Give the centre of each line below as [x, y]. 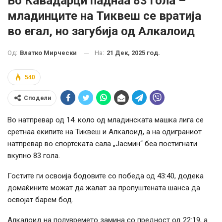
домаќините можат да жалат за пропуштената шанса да [104, 188]
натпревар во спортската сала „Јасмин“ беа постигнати [102, 144]
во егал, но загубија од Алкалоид [101, 31]
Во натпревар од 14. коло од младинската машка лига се [106, 120]
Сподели [37, 98]
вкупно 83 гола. [34, 156]
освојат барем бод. [40, 200]
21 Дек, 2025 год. [133, 53]
